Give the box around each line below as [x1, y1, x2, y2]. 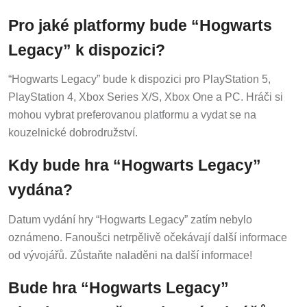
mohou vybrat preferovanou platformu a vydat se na [8, 106, 256, 119]
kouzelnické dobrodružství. [8, 124, 138, 136]
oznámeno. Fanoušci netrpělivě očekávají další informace [8, 229, 287, 241]
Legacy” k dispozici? [8, 38, 165, 56]
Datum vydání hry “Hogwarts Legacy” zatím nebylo [8, 211, 252, 223]
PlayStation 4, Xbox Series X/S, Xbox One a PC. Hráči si [8, 88, 283, 101]
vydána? [8, 178, 73, 197]
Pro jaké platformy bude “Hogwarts [8, 13, 272, 32]
